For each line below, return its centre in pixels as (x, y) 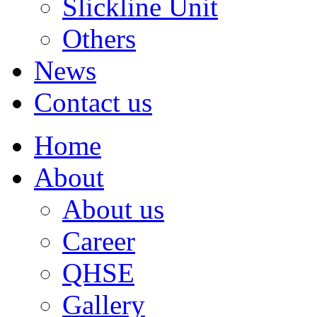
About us (113, 209)
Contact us (93, 102)
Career (99, 241)
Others (99, 39)
